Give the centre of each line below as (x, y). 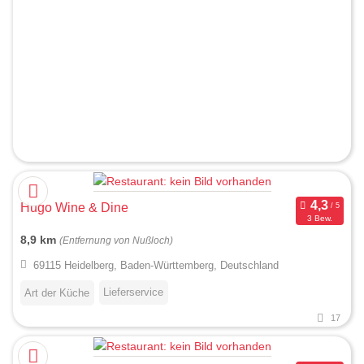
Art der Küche (57, 293)
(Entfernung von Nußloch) (116, 241)
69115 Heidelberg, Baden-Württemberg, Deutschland (156, 266)
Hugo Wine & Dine (74, 208)
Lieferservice (133, 292)
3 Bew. (319, 218)
